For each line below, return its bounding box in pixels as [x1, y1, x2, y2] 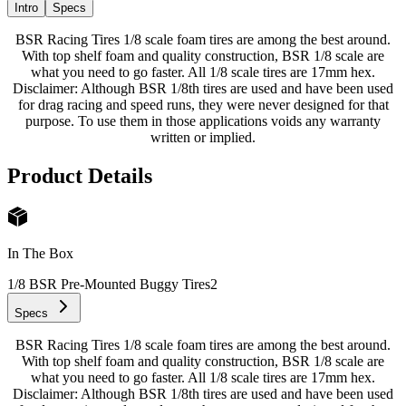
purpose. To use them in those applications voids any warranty [25, 112, 381, 129]
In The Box [7, 246, 73, 262]
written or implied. [150, 129, 256, 145]
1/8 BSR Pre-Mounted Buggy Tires [7, 276, 210, 293]
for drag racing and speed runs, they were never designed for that [17, 96, 389, 112]
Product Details [7, 163, 152, 188]
